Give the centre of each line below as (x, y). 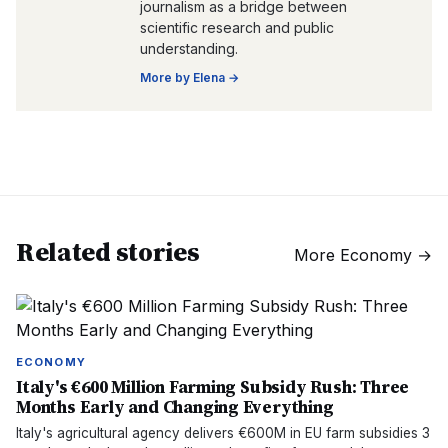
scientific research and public (237, 27)
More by (166, 77)
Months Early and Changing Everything (175, 407)
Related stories (108, 252)
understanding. (189, 48)
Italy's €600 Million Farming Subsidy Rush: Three (213, 387)
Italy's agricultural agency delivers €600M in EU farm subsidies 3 (223, 433)
